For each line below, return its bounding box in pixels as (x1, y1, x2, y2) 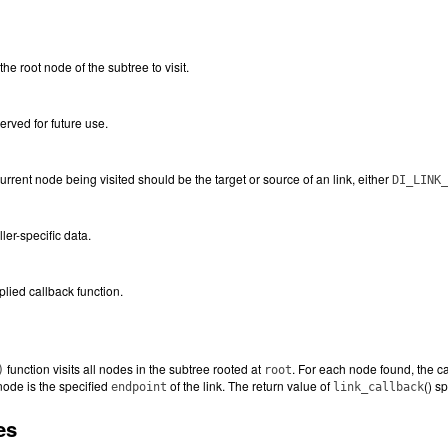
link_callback (333, 380, 424, 394)
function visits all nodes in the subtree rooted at (4, 360, 264, 377)
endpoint (111, 380, 167, 394)
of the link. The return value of (167, 377, 333, 394)
